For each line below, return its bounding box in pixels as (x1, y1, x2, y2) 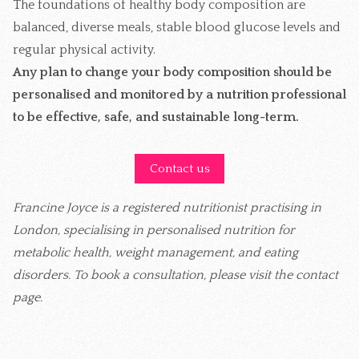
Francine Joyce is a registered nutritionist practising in (13, 200, 321, 215)
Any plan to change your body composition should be (13, 65, 332, 80)
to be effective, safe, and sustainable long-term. (13, 110, 299, 125)
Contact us (149, 162, 210, 176)
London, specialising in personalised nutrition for (13, 222, 295, 237)
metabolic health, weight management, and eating (13, 244, 298, 260)
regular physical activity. (13, 42, 155, 58)
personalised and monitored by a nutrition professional (13, 87, 346, 103)
